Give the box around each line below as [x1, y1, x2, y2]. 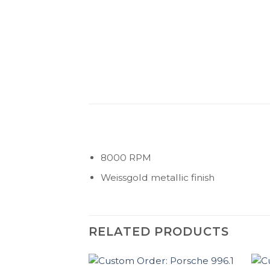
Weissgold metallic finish [101, 172, 215, 184]
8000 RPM [101, 151, 152, 163]
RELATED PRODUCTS [89, 224, 229, 239]
